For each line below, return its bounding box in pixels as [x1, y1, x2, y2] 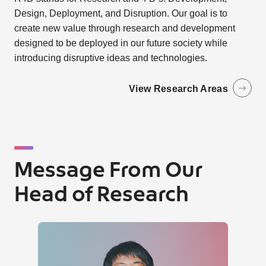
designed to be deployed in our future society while [14, 37, 227, 48]
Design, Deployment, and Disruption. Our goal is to [14, 8, 227, 18]
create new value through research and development [14, 23, 235, 33]
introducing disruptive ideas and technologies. [14, 52, 207, 63]
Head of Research [14, 184, 189, 206]
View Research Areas [129, 84, 229, 94]
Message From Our [14, 160, 202, 182]
